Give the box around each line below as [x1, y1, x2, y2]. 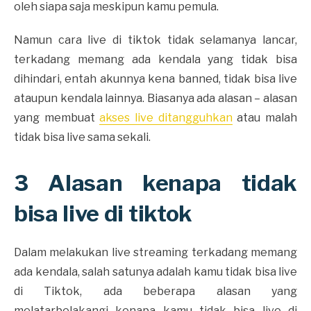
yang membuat [14, 110, 100, 124]
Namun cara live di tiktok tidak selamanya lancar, [14, 33, 297, 47]
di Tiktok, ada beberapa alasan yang [14, 284, 297, 298]
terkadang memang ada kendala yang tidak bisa [14, 52, 297, 66]
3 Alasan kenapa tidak [14, 169, 297, 196]
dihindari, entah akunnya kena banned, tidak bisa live [14, 72, 297, 85]
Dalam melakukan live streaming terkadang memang [14, 245, 297, 259]
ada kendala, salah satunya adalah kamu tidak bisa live [14, 264, 297, 278]
